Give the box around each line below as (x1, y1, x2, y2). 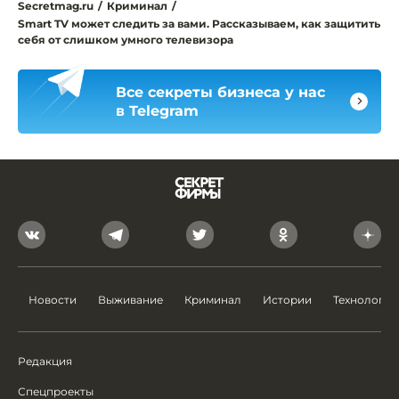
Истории (263, 293, 312, 306)
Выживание (98, 293, 163, 306)
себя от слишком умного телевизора (18, 32, 233, 46)
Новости (28, 293, 77, 306)
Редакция (18, 354, 72, 368)
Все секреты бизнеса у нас (116, 83, 325, 101)
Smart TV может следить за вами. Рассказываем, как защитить (18, 16, 380, 30)
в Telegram (116, 102, 199, 119)
